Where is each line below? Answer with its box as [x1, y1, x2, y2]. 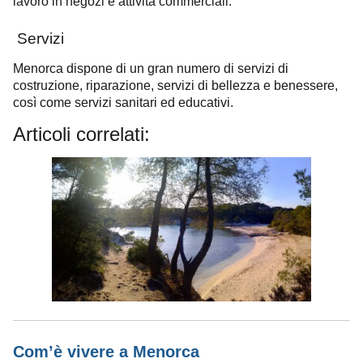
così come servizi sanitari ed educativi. [13, 95, 233, 110]
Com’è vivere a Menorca [13, 342, 199, 361]
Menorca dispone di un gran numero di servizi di [13, 61, 288, 76]
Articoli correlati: [13, 123, 150, 146]
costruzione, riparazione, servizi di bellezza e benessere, [13, 78, 338, 93]
